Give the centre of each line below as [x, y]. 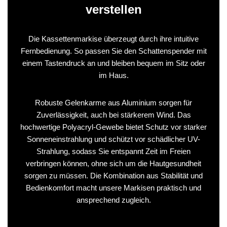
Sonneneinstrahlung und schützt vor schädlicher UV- [113, 139]
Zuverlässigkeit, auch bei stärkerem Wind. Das [113, 115]
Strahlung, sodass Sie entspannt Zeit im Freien [113, 151]
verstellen [113, 9]
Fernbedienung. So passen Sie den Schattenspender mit [113, 51]
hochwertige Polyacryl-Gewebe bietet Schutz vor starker [113, 127]
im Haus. [113, 75]
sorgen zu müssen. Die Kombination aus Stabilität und [113, 175]
